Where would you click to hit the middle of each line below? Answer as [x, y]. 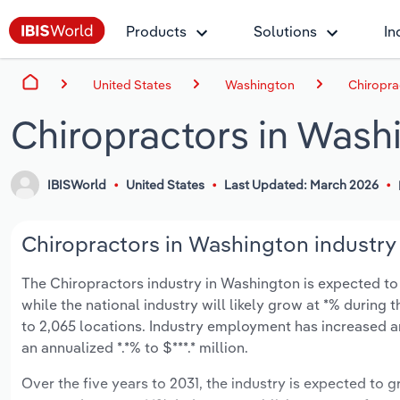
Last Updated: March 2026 [301, 185]
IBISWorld [77, 185]
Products [156, 31]
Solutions [285, 31]
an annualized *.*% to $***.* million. [135, 348]
